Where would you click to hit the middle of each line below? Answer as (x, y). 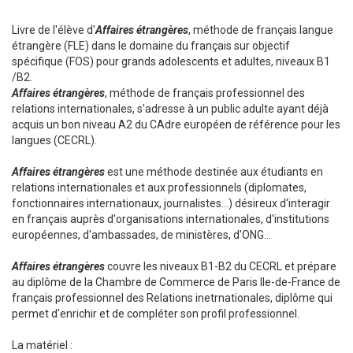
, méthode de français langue (261, 30)
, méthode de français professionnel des (205, 93)
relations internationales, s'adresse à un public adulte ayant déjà (170, 109)
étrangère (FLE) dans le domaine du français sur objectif (151, 46)
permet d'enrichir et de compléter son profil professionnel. (156, 314)
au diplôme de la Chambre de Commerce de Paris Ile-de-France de (176, 282)
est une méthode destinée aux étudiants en (214, 172)
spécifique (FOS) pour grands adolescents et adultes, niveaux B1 (171, 62)
